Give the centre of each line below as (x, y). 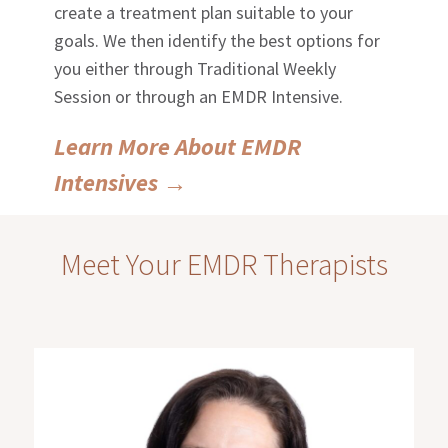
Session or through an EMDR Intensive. (199, 97)
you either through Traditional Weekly (195, 69)
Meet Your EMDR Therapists (224, 264)
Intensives (109, 183)
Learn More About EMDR (178, 147)
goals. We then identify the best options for (217, 41)
